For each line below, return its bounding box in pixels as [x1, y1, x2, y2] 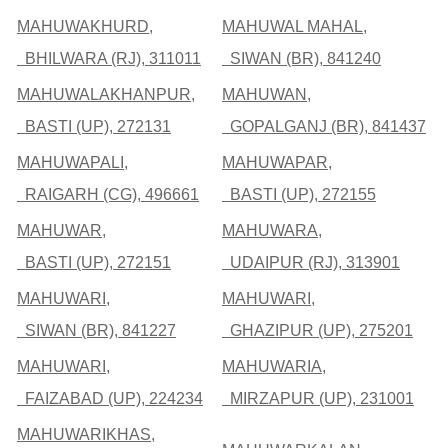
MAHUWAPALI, [17, 154, 128, 172]
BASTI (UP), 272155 [222, 186, 376, 204]
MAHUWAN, [222, 86, 311, 104]
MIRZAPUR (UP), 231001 [222, 390, 414, 408]
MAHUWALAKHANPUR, [17, 86, 195, 104]
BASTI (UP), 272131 [17, 118, 171, 136]
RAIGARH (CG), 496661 [17, 186, 199, 204]
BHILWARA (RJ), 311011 [17, 50, 201, 68]
